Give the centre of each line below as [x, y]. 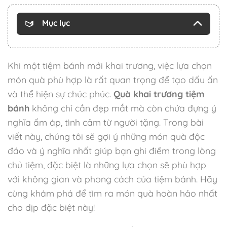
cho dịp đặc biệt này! [51, 207]
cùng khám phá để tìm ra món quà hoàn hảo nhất [112, 193]
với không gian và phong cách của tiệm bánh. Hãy [112, 179]
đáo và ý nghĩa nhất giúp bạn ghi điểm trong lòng [112, 150]
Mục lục [56, 23]
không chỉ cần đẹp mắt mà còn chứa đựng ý [123, 108]
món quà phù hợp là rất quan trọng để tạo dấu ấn [113, 79]
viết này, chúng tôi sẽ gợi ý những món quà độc [106, 136]
